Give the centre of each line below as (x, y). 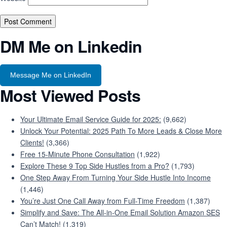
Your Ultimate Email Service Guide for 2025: (91, 119)
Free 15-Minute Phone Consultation (78, 154)
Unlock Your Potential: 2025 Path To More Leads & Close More (121, 131)
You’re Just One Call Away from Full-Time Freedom (103, 201)
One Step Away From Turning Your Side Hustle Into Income (116, 178)
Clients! (32, 143)
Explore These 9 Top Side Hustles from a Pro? (95, 166)
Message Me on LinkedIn (51, 75)
